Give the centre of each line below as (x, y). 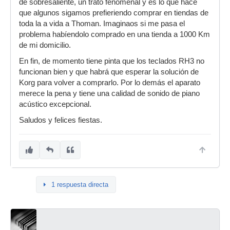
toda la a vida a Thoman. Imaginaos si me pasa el (102, 24)
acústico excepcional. (55, 104)
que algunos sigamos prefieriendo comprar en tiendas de (114, 13)
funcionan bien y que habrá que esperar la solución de (109, 72)
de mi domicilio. (45, 45)
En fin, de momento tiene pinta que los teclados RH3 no (112, 61)
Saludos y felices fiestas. (61, 120)
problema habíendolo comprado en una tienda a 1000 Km (114, 34)
